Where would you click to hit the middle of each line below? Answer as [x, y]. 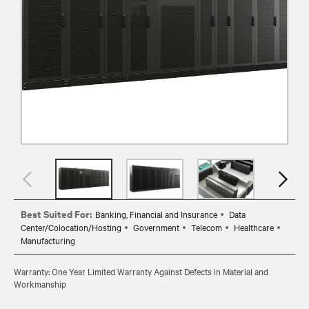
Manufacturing [48, 240]
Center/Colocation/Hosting [71, 227]
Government [156, 227]
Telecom [207, 227]
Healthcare [254, 227]
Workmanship [40, 283]
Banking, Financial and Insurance [156, 213]
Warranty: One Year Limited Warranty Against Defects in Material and [141, 271]
